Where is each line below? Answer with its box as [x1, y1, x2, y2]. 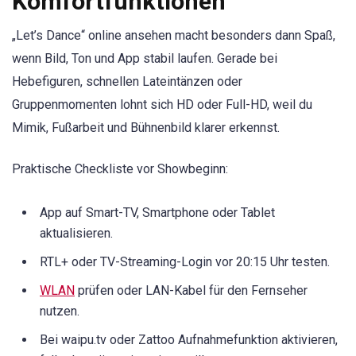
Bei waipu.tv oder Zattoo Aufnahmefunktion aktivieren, [40, 332, 338, 348]
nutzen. [40, 304, 79, 319]
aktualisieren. [40, 226, 113, 242]
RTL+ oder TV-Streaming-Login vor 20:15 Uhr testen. [40, 254, 330, 270]
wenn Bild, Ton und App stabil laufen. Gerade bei [12, 51, 277, 67]
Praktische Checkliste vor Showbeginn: [12, 161, 228, 177]
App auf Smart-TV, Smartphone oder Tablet [40, 205, 275, 221]
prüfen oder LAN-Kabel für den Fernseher [75, 283, 308, 299]
